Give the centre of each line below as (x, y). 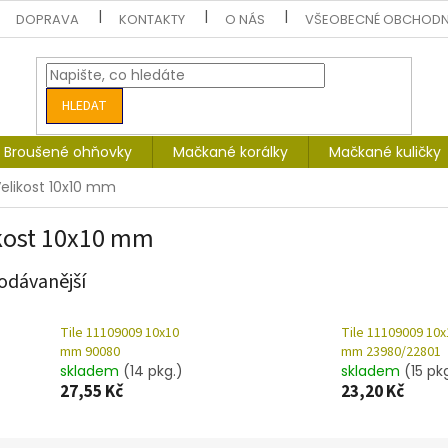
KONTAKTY (152, 19)
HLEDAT (85, 105)
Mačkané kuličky (385, 152)
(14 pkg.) (153, 371)
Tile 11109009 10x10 (119, 333)
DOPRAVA (48, 19)
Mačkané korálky (230, 152)
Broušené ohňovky (68, 152)
